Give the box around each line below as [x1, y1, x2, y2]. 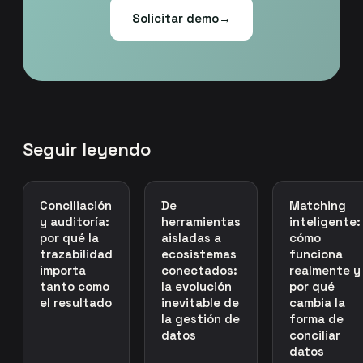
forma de [289, 310, 344, 327]
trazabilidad [40, 246, 113, 262]
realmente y [289, 262, 361, 278]
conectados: [161, 262, 237, 278]
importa [40, 262, 86, 278]
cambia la [289, 294, 345, 310]
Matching [289, 197, 346, 213]
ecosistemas [161, 246, 237, 262]
